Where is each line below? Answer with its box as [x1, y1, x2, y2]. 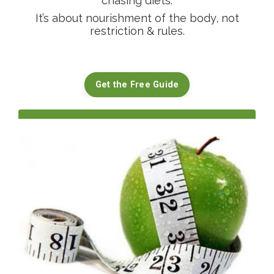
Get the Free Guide [95, 79, 179, 90]
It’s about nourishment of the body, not [35, 11, 239, 24]
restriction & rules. [89, 24, 185, 37]
